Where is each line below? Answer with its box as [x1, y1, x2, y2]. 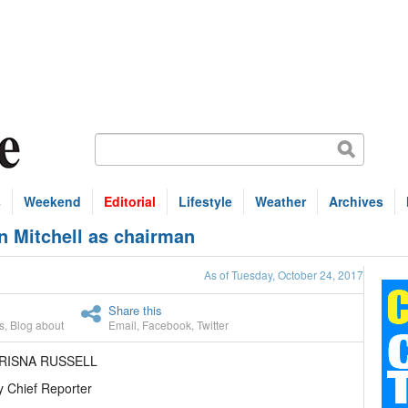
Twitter [197, 317, 229, 332]
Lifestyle [178, 192, 232, 210]
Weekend [24, 192, 81, 210]
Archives [329, 192, 383, 210]
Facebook [142, 317, 191, 332]
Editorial [104, 192, 156, 210]
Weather [255, 192, 306, 210]
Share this [108, 301, 162, 319]
